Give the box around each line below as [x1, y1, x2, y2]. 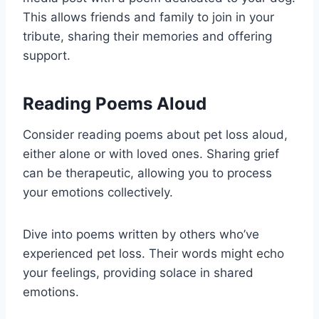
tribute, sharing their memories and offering [23, 29, 272, 44]
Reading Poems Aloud [23, 93, 206, 115]
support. [23, 48, 70, 63]
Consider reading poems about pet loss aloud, [23, 127, 288, 142]
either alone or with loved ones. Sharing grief [23, 147, 279, 162]
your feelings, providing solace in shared [23, 266, 253, 281]
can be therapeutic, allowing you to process [23, 166, 272, 181]
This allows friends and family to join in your [23, 10, 274, 25]
